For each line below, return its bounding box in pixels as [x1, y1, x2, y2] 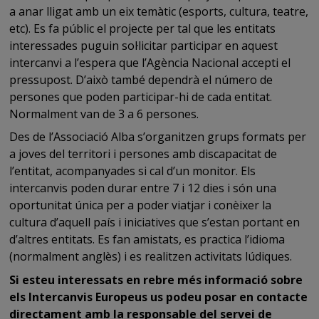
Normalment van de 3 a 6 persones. [9, 105, 199, 122]
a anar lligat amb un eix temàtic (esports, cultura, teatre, [9, 3, 309, 19]
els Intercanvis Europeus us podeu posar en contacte [9, 289, 308, 305]
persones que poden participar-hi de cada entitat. [9, 88, 273, 105]
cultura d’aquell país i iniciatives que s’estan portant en [9, 214, 300, 231]
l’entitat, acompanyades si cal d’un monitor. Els [9, 163, 256, 179]
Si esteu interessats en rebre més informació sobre [9, 272, 303, 288]
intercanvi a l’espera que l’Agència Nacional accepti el [9, 54, 291, 70]
